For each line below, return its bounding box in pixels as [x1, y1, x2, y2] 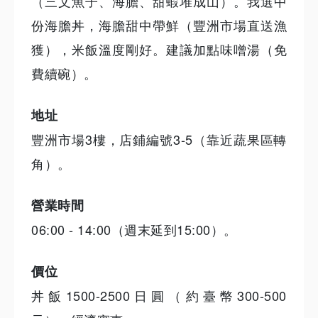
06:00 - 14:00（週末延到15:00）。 [31, 220, 237, 239]
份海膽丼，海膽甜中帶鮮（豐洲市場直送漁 [31, 16, 287, 35]
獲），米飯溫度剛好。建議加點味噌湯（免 [31, 40, 287, 59]
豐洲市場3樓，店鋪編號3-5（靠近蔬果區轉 [31, 130, 287, 149]
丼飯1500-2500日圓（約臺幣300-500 [31, 286, 287, 305]
